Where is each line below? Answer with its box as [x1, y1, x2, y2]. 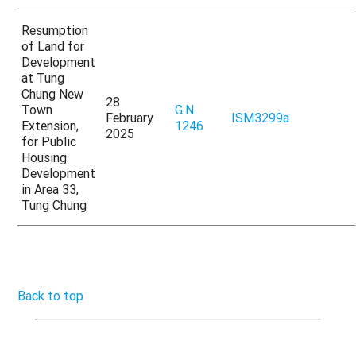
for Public [21, 133, 77, 150]
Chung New [21, 86, 84, 103]
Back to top [17, 288, 84, 304]
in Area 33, [21, 181, 79, 198]
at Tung [21, 70, 65, 87]
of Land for [21, 38, 85, 55]
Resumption [21, 22, 89, 39]
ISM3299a [231, 110, 290, 126]
